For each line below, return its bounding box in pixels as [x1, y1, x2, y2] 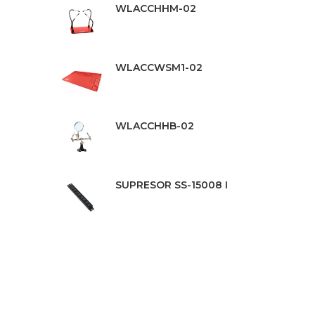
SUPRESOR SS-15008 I [115, 178, 228, 191]
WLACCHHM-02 [115, 2, 196, 15]
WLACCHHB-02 [115, 120, 194, 133]
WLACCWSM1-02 [115, 60, 202, 74]
